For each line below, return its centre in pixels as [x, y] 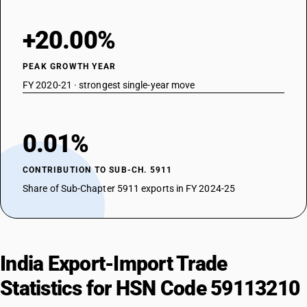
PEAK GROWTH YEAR [70, 66]
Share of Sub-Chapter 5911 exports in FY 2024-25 [129, 188]
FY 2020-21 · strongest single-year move [109, 85]
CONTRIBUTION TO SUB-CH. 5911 [98, 170]
